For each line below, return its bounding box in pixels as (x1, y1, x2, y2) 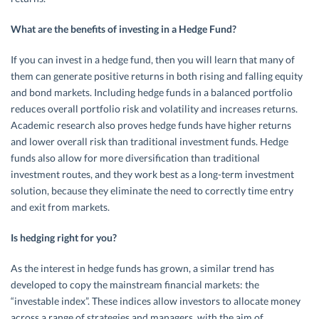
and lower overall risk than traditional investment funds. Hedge (11, 135, 288, 147)
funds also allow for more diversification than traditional (11, 152, 260, 164)
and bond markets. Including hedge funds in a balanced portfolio (11, 86, 293, 98)
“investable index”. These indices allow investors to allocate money (11, 295, 300, 307)
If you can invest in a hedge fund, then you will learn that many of (11, 53, 295, 66)
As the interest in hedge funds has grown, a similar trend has (11, 262, 274, 274)
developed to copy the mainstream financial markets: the (11, 278, 259, 291)
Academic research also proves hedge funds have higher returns (11, 119, 291, 131)
